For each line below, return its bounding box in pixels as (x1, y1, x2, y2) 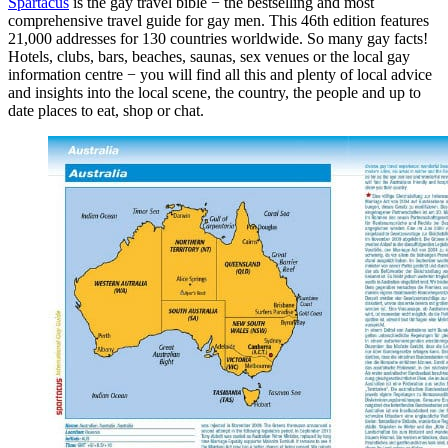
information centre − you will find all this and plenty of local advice (8, 66, 432, 84)
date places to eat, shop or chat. (8, 102, 204, 120)
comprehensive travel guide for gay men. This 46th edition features (8, 12, 429, 30)
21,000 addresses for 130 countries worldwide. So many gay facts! (8, 30, 428, 48)
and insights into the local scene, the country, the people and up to (8, 84, 421, 102)
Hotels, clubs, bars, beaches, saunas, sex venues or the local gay (8, 48, 410, 66)
